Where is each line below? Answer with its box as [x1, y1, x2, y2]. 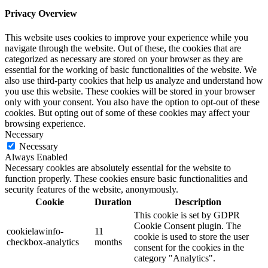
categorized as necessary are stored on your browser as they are [5, 53, 243, 64]
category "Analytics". [134, 252, 215, 263]
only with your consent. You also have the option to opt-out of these [5, 96, 260, 107]
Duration [95, 196, 132, 207]
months [95, 236, 122, 247]
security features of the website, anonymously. [5, 184, 178, 194]
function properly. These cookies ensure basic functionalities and [5, 173, 248, 184]
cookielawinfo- [7, 226, 63, 236]
